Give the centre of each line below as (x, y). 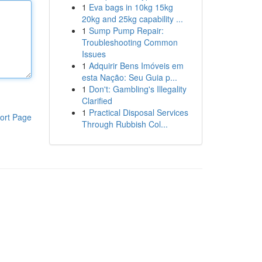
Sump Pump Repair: (126, 30)
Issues (94, 54)
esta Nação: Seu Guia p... (129, 77)
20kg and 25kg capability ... (132, 19)
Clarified (97, 101)
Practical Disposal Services (138, 112)
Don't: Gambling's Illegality (137, 89)
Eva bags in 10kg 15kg (131, 7)
